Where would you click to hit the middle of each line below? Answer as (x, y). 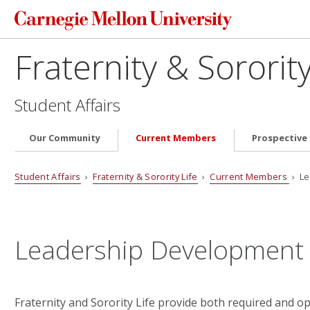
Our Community (64, 138)
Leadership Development (159, 249)
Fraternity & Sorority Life (145, 176)
